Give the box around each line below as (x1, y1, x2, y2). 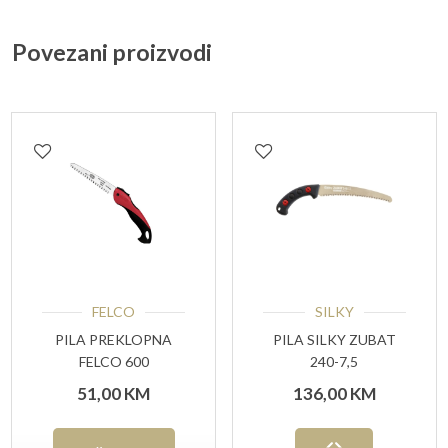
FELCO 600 (78, 353, 149, 371)
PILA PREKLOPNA (55, 331, 173, 349)
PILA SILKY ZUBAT (272, 331, 396, 349)
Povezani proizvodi (12, 37, 212, 66)
